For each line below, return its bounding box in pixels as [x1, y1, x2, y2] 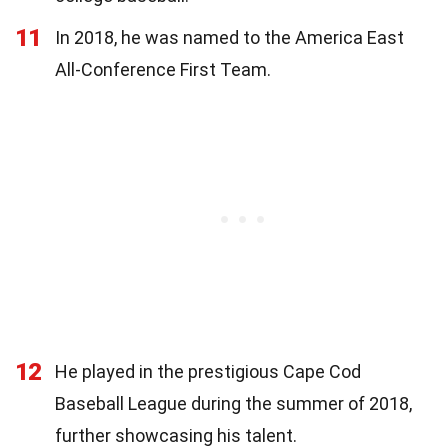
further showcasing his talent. [55, 424, 297, 446]
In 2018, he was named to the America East [55, 26, 404, 48]
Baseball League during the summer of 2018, [55, 392, 412, 414]
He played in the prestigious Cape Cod [55, 360, 361, 382]
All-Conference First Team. [55, 58, 271, 80]
